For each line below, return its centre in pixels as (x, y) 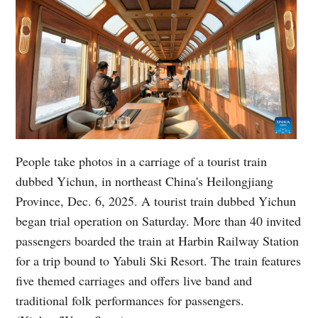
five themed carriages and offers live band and (134, 280)
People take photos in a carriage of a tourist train (142, 161)
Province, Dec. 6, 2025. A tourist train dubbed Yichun (156, 201)
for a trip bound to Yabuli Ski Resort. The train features (159, 260)
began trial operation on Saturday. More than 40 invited (159, 220)
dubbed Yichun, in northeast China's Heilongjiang (145, 181)
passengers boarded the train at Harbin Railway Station (158, 240)
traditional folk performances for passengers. (130, 300)
